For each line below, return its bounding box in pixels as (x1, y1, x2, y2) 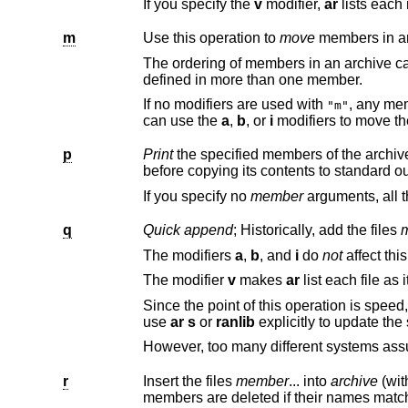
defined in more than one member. (209, 71, 362, 87)
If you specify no (142, 188, 250, 204)
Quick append (142, 222, 233, 239)
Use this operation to (142, 29, 280, 46)
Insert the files (142, 372, 236, 389)
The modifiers (142, 247, 235, 263)
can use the (142, 113, 221, 129)
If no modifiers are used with (142, 97, 327, 113)
